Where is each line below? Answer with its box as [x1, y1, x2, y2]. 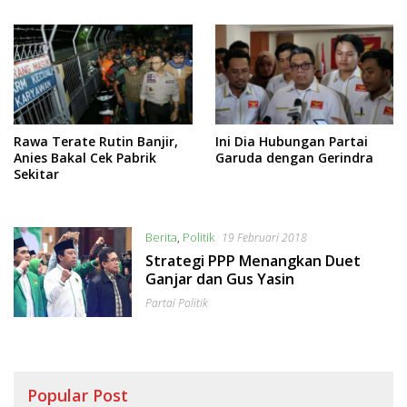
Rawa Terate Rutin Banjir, [14, 133, 178, 151]
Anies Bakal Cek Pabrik [14, 149, 156, 167]
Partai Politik [144, 295, 208, 312]
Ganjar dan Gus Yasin [144, 269, 294, 290]
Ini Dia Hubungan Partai [214, 133, 368, 151]
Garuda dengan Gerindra [214, 149, 373, 167]
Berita [144, 229, 177, 246]
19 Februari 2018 [221, 230, 307, 246]
